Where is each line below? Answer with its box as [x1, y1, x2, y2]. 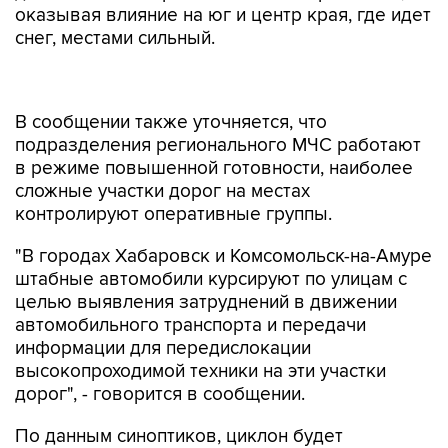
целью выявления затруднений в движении [15, 291, 397, 314]
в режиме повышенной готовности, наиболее [15, 157, 413, 180]
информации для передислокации [15, 337, 311, 360]
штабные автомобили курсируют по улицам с [15, 268, 407, 291]
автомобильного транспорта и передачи [15, 314, 366, 337]
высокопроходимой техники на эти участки [15, 360, 386, 383]
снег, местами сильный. [15, 27, 215, 50]
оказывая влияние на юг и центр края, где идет [15, 4, 431, 27]
